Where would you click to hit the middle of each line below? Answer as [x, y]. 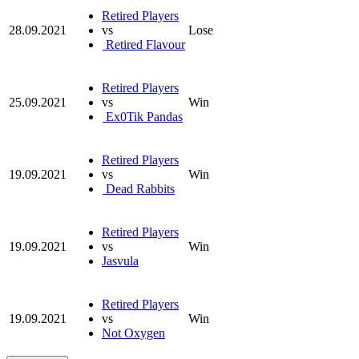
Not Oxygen [133, 333]
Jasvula [120, 260]
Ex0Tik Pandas [143, 116]
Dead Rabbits [139, 188]
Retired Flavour [144, 44]
